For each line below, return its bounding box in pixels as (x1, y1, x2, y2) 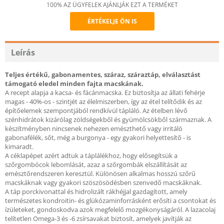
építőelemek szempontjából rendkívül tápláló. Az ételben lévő (5, 106, 187, 115)
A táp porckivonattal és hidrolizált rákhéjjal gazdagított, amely (5, 187, 187, 196)
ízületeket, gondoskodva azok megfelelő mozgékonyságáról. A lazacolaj (5, 205, 215, 214)
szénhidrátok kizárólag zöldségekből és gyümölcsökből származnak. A (5, 115, 211, 124)
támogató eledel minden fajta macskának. (5, 79, 143, 88)
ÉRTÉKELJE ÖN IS (87, 17, 137, 25)
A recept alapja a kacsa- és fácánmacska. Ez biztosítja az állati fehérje (5, 88, 205, 97)
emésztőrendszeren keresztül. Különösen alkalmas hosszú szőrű (5, 169, 195, 178)
